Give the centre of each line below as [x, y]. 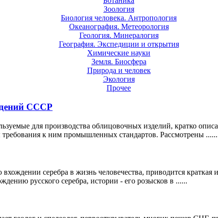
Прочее [119, 88]
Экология [119, 79]
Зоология [119, 9]
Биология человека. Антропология [119, 18]
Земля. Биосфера [119, 62]
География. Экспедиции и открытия [119, 44]
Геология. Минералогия [119, 36]
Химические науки [119, 53]
